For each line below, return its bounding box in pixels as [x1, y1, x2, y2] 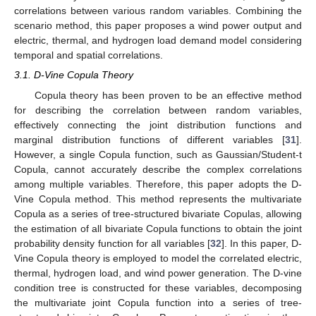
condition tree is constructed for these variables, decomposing [14, 281, 302, 293]
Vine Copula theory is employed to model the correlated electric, [14, 252, 302, 264]
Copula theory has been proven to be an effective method [34, 89, 302, 101]
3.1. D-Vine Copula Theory [14, 69, 133, 81]
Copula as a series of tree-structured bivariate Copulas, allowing [14, 207, 302, 219]
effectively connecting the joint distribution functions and [14, 119, 302, 130]
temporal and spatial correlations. [14, 49, 163, 61]
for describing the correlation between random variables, [14, 104, 302, 116]
